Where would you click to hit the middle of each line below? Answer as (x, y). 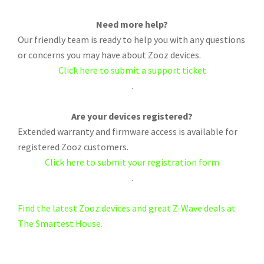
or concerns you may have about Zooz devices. (109, 55)
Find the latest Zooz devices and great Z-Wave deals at (127, 208)
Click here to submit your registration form (132, 162)
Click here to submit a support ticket (132, 70)
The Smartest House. (60, 224)
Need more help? (132, 24)
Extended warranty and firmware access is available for (128, 132)
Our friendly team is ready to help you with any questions (131, 40)
